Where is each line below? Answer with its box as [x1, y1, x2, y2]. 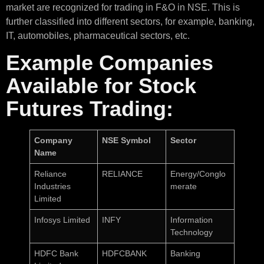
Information [170, 215, 213, 225]
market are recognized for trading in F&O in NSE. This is [6, 2, 240, 12]
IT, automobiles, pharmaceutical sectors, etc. [6, 30, 190, 41]
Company [34, 136, 73, 146]
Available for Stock [6, 74, 196, 98]
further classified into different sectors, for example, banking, [6, 16, 255, 27]
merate [170, 181, 197, 192]
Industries [34, 181, 71, 192]
